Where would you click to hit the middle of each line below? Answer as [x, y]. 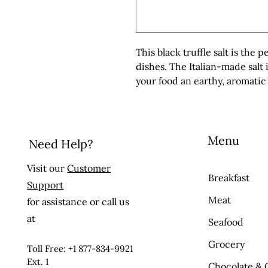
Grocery [227, 244]
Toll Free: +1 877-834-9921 [80, 249]
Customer [89, 168]
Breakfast [229, 178]
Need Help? [61, 144]
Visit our [47, 168]
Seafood [226, 222]
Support [45, 185]
